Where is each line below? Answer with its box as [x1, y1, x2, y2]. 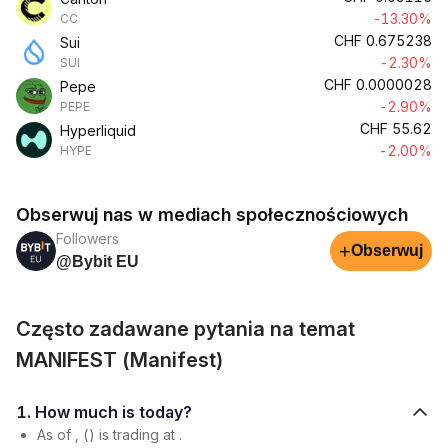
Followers [56, 230, 119, 247]
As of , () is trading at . [37, 426, 182, 443]
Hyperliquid [60, 122, 136, 139]
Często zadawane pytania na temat [16, 317, 355, 341]
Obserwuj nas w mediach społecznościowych [16, 204, 408, 225]
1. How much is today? [139, 402, 192, 422]
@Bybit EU [56, 253, 139, 270]
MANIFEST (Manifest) [16, 348, 224, 372]
